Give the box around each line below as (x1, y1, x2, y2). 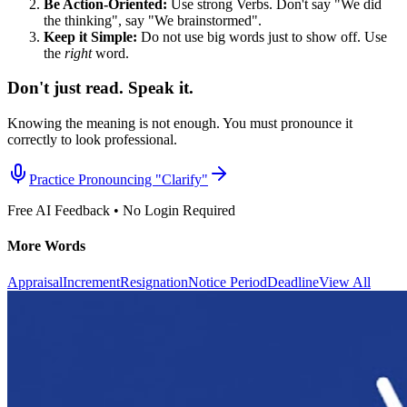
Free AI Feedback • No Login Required (7, 202, 235, 218)
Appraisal (7, 273, 63, 290)
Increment (63, 273, 120, 290)
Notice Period (188, 273, 267, 290)
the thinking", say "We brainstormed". (44, 12, 262, 28)
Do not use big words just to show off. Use (137, 28, 387, 45)
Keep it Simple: (44, 28, 137, 45)
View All (319, 273, 371, 290)
